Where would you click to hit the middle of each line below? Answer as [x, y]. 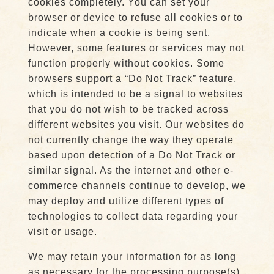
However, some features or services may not [136, 48]
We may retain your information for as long [132, 257]
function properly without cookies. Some [126, 63]
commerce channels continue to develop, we [137, 186]
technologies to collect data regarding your [133, 216]
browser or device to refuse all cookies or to [135, 17]
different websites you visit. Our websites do [136, 124]
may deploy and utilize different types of [126, 201]
